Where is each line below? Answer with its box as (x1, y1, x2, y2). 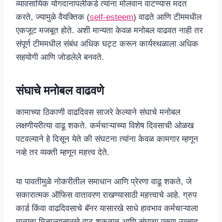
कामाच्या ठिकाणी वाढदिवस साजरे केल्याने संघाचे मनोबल (16, 108, 180, 117)
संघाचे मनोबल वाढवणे (16, 84, 104, 98)
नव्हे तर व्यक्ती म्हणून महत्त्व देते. (16, 148, 110, 157)
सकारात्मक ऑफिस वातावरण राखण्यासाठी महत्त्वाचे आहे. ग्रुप (16, 190, 197, 200)
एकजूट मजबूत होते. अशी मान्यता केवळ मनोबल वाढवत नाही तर (16, 26, 203, 35)
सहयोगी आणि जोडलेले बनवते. (16, 53, 104, 62)
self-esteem (90, 12, 133, 22)
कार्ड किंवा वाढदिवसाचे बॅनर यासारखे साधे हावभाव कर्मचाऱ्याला (16, 204, 198, 213)
